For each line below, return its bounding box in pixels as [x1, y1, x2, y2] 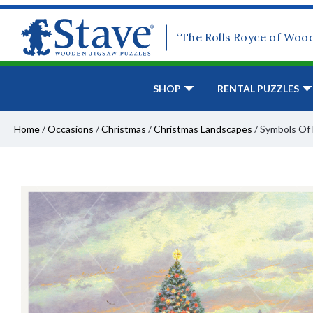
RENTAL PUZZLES [217, 82, 299, 95]
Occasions [48, 123, 94, 136]
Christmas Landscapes [154, 123, 252, 136]
